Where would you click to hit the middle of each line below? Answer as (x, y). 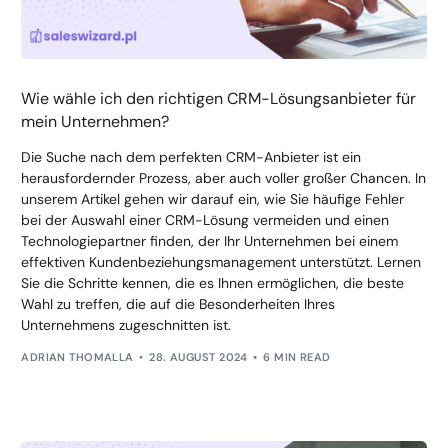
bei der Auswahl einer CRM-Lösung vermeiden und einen (205, 219)
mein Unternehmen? (95, 121)
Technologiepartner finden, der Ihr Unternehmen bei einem (210, 240)
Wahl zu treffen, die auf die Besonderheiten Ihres (178, 303)
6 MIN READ (297, 357)
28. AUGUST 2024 (198, 357)
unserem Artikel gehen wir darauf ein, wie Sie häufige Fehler (213, 198)
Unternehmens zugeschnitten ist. (126, 324)
